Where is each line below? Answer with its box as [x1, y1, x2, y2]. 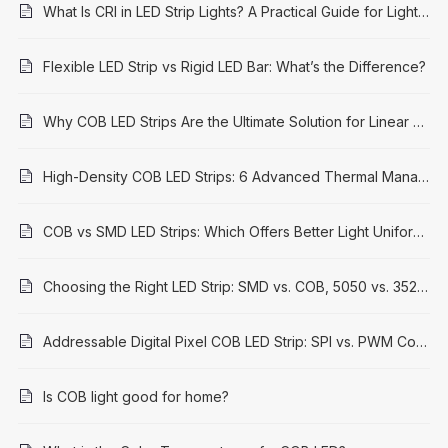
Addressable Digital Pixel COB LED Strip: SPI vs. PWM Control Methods [415, 333, 427, 351]
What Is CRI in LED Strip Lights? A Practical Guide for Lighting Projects [417, 3, 429, 21]
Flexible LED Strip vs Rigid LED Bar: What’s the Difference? [42, 58, 426, 76]
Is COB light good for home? [42, 388, 229, 406]
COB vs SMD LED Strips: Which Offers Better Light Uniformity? [412, 223, 424, 241]
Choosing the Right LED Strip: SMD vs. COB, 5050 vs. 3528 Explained [416, 278, 428, 296]
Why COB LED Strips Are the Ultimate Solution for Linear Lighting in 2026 [412, 113, 424, 131]
